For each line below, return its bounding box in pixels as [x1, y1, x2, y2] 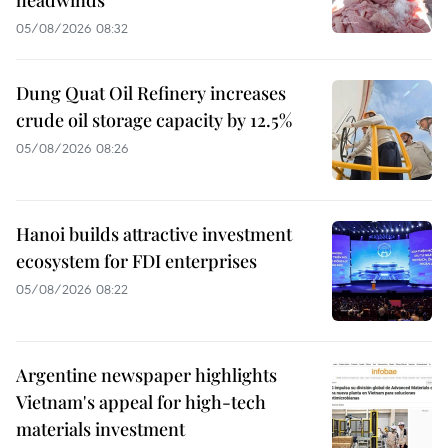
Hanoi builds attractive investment [16, 221, 292, 246]
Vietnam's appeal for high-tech [16, 389, 266, 414]
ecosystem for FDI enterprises [16, 248, 257, 273]
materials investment [16, 416, 185, 441]
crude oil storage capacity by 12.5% [16, 107, 292, 132]
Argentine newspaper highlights [16, 362, 277, 387]
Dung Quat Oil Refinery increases [16, 80, 286, 105]
